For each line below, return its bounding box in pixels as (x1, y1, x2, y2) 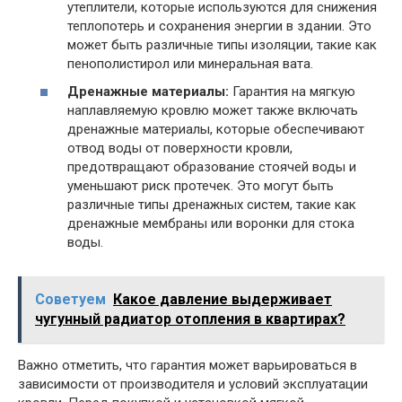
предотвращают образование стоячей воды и (67, 159, 356, 175)
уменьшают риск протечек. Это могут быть (67, 178, 334, 194)
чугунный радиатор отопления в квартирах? (35, 310, 345, 328)
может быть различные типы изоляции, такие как (67, 36, 377, 53)
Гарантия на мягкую (229, 83, 355, 100)
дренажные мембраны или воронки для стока (67, 215, 354, 232)
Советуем (35, 291, 106, 308)
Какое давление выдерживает (113, 291, 332, 308)
